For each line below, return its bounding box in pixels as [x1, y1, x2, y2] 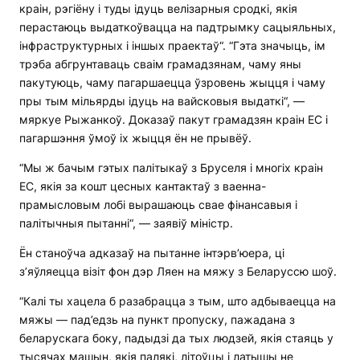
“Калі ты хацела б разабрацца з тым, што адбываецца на [19, 294, 336, 309]
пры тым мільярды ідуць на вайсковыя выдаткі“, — [19, 94, 305, 108]
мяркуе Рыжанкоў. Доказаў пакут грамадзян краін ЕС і [19, 112, 328, 127]
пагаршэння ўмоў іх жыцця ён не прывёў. [19, 131, 252, 145]
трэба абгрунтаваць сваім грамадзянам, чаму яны [19, 57, 301, 72]
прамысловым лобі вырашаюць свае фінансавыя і [19, 198, 297, 212]
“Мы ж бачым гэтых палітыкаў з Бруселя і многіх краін [19, 161, 323, 175]
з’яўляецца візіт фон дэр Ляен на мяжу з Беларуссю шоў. [19, 264, 337, 279]
